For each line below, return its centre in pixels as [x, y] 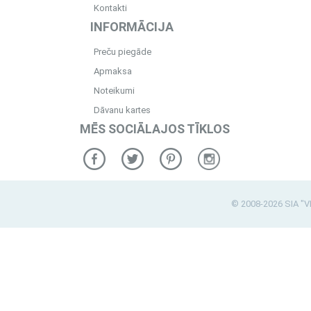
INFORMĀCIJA [132, 27]
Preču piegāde [123, 52]
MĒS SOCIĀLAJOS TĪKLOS [155, 129]
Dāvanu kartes [122, 110]
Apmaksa [113, 71]
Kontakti [110, 8]
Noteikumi [114, 91]
